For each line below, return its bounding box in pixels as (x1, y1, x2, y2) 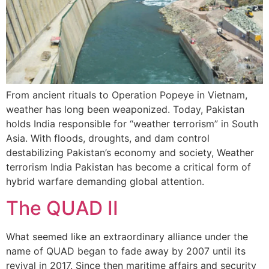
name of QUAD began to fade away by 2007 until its (6, 244, 246, 257)
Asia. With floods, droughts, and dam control (6, 131, 210, 144)
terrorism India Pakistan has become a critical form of (6, 160, 251, 173)
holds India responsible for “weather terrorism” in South (6, 117, 258, 130)
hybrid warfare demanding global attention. (6, 175, 204, 187)
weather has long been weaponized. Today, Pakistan (6, 103, 244, 115)
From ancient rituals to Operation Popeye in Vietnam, (6, 88, 247, 101)
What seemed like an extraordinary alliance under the (6, 230, 248, 243)
